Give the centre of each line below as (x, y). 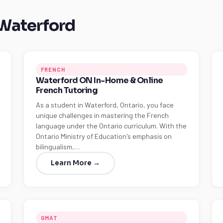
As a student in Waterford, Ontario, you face (105, 105)
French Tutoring (67, 90)
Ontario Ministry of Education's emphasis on (104, 136)
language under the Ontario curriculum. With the (111, 126)
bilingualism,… (57, 147)
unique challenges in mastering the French (102, 115)
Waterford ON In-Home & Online (99, 80)
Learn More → (75, 163)
